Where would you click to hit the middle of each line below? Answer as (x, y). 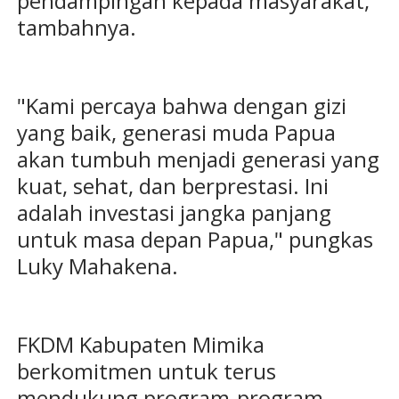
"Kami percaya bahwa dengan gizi (181, 106)
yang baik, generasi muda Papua (176, 133)
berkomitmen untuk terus (146, 371)
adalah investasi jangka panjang (174, 213)
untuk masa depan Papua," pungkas (195, 240)
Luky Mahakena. (97, 266)
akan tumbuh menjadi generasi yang (198, 159)
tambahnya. (76, 28)
